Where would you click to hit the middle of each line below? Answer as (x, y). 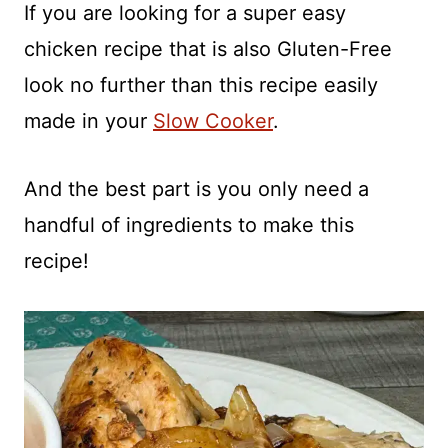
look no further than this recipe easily (201, 85)
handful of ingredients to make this (189, 225)
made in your (88, 121)
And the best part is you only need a (196, 189)
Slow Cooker (213, 121)
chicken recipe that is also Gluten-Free (208, 49)
